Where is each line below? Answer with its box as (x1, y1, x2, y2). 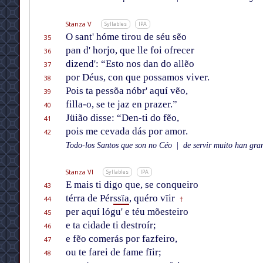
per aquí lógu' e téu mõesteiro (65, 206, 188, 218)
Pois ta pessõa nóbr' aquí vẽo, (65, 85, 188, 97)
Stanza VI (65, 167, 93, 177)
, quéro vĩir (129, 193, 175, 204)
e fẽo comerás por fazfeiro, (65, 233, 177, 245)
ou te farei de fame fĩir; (65, 247, 161, 258)
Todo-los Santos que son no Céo (65, 141, 174, 150)
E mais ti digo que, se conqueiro (65, 179, 198, 191)
